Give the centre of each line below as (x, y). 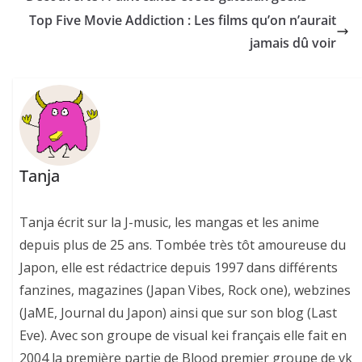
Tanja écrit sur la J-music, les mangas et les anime (170, 223)
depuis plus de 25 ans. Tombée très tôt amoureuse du (183, 245)
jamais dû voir (293, 43)
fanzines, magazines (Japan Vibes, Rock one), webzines (185, 290)
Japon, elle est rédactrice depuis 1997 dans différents (179, 268)
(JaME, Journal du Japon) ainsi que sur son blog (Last (179, 313)
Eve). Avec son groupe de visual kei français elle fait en (183, 336)
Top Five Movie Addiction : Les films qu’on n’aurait (183, 21)
